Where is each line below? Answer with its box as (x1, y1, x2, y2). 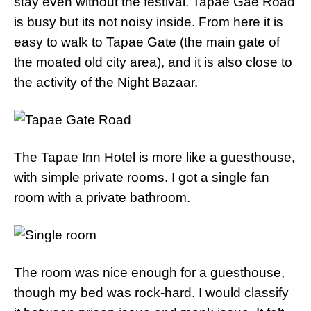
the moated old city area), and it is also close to (14, 55, 292, 69)
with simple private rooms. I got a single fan (14, 170, 269, 185)
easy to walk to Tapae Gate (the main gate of (14, 35, 280, 49)
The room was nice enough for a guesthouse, (14, 265, 285, 280)
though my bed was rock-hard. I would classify (14, 285, 289, 300)
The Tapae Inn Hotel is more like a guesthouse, (14, 150, 295, 165)
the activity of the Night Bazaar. (14, 75, 198, 90)
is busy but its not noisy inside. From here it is (14, 15, 283, 29)
